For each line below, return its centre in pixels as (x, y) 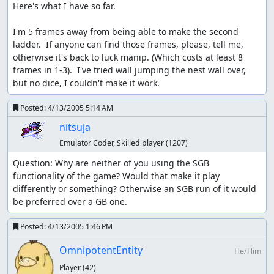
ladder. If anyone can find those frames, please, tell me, (128, 44)
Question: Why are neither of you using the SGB (111, 163)
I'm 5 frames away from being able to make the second (126, 31)
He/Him (247, 251)
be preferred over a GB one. (70, 201)
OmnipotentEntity (101, 250)
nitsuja (75, 127)
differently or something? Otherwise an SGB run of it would (135, 188)
